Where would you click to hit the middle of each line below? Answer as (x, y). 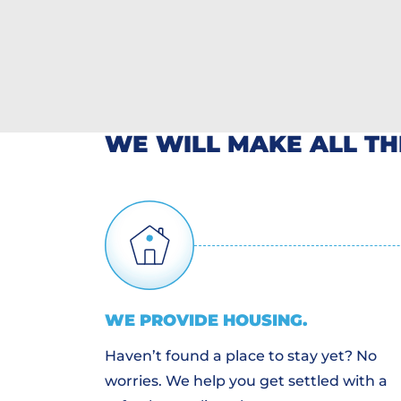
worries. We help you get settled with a (246, 381)
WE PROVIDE (164, 320)
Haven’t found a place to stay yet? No (241, 356)
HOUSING (263, 320)
